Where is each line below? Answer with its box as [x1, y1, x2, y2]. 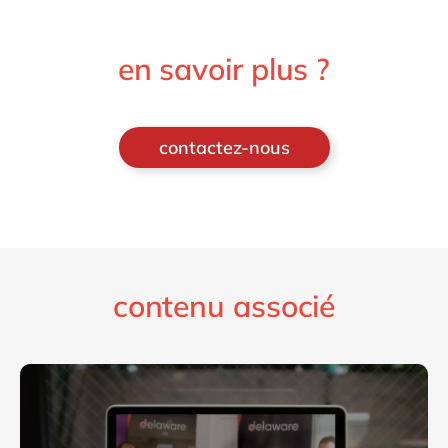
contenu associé [112, 286, 336, 325]
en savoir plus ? [117, 49, 331, 88]
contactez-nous [158, 135, 290, 159]
